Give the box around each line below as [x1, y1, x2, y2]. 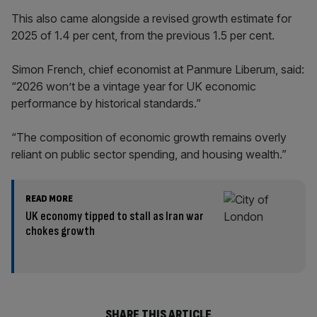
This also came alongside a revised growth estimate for [11, 11, 292, 25]
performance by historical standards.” [11, 96, 201, 110]
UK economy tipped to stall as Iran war [25, 209, 204, 224]
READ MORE [25, 192, 73, 204]
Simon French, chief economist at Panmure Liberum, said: [11, 62, 304, 76]
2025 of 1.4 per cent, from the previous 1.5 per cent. [11, 28, 275, 42]
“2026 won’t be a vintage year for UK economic [11, 79, 256, 93]
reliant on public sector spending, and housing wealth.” [11, 147, 287, 161]
